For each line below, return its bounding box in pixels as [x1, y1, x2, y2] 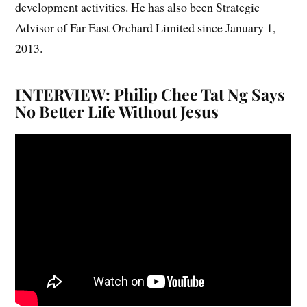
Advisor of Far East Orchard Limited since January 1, [15, 19, 276, 36]
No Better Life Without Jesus [15, 100, 219, 122]
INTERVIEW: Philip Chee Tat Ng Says [15, 83, 286, 105]
